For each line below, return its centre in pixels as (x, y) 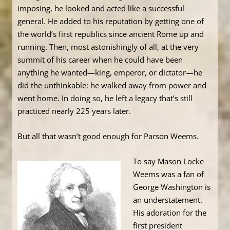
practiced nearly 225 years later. (74, 111)
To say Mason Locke (168, 161)
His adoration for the (170, 213)
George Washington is (172, 187)
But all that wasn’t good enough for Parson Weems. (108, 136)
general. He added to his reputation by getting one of (111, 21)
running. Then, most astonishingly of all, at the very (108, 47)
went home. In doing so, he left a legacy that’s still (105, 98)
